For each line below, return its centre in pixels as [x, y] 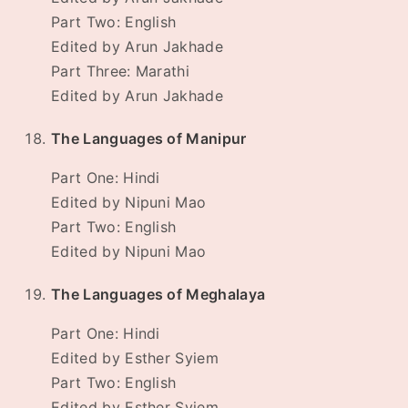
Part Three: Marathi [121, 71]
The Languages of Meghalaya [158, 295]
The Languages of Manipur [149, 139]
